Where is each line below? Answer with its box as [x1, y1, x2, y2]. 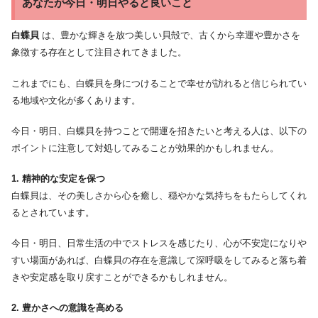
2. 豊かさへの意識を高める [11, 302, 124, 314]
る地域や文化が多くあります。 [11, 94, 141, 106]
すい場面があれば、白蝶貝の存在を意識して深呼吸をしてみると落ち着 [11, 255, 307, 266]
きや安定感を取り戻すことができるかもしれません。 [11, 272, 233, 283]
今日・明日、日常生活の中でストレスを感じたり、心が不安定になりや [11, 238, 307, 249]
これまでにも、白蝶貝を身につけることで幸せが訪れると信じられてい [11, 77, 307, 89]
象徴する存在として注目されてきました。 [11, 47, 187, 58]
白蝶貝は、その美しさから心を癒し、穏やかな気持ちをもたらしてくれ [11, 190, 307, 201]
